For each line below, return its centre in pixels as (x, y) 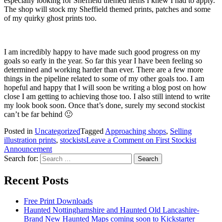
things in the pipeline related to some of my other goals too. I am (104, 78)
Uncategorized (57, 131)
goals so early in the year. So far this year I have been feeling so (103, 60)
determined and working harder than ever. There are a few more (104, 69)
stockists (73, 140)
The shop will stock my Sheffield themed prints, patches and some (107, 9)
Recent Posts (36, 180)
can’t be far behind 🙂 (38, 114)
